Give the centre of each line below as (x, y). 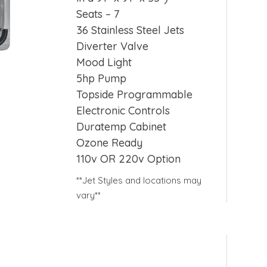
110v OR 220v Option (129, 159)
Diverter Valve (113, 46)
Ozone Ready (110, 143)
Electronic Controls (123, 111)
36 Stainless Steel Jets (131, 30)
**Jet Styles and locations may (139, 181)
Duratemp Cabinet (122, 127)
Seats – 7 (98, 14)
